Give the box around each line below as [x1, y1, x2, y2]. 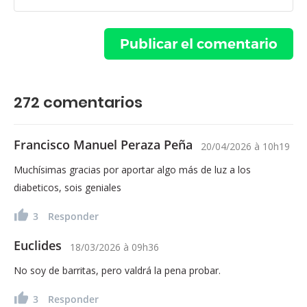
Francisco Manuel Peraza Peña [14, 136, 193, 153]
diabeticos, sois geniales [14, 180, 121, 194]
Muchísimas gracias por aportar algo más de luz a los [14, 162, 251, 176]
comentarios [40, 91, 143, 113]
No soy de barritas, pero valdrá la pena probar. [14, 263, 221, 277]
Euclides [14, 236, 62, 254]
